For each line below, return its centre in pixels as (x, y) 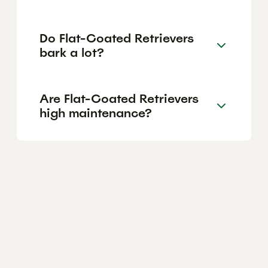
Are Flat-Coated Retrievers (119, 98)
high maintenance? (96, 113)
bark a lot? (72, 52)
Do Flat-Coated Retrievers (116, 38)
